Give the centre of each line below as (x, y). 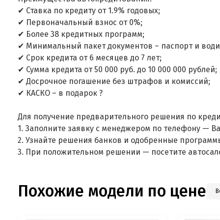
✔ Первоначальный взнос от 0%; (81, 22)
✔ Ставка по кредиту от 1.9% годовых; (90, 10)
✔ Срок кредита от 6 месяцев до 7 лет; (91, 57)
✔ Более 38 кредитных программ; (82, 34)
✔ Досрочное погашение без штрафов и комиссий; (115, 81)
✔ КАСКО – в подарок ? (61, 93)
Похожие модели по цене (112, 191)
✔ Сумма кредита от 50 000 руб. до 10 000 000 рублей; (118, 69)
